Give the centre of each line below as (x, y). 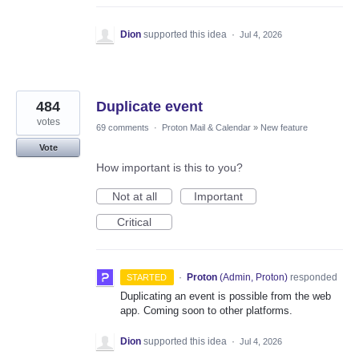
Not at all (134, 197)
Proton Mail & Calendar (206, 128)
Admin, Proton (253, 278)
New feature (284, 128)
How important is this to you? (169, 168)
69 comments (123, 128)
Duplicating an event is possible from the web (226, 296)
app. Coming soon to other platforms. (206, 311)
